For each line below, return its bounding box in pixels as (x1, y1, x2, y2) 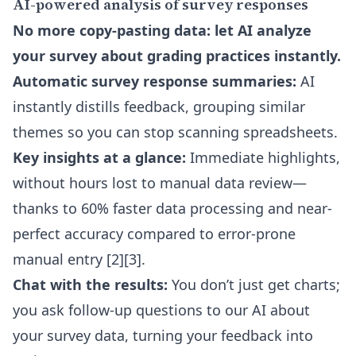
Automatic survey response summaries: (13, 72, 296, 91)
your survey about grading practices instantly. (13, 46, 341, 65)
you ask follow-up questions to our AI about (13, 300, 310, 319)
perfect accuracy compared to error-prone (13, 224, 296, 243)
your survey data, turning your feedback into (13, 326, 313, 345)
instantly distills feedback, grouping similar (13, 97, 305, 116)
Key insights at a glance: (13, 148, 186, 167)
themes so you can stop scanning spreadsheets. (13, 122, 338, 141)
